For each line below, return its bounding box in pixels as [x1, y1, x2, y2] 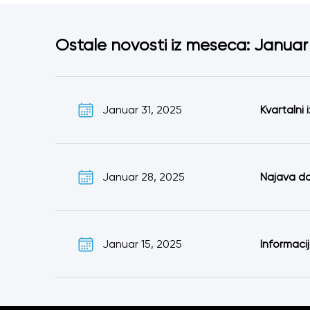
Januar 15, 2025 [102, 237, 182, 250]
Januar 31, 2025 [102, 103, 182, 116]
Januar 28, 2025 [102, 170, 185, 183]
